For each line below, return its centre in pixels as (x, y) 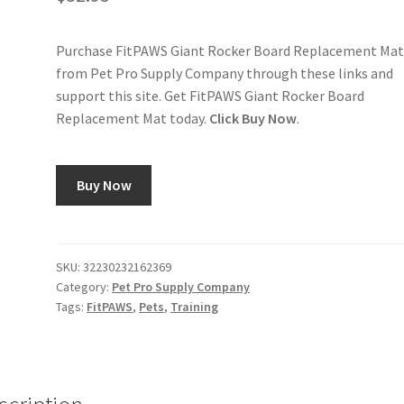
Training (195, 306)
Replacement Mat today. (133, 119)
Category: (84, 286)
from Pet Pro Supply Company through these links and (225, 73)
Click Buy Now (253, 119)
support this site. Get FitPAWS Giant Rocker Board (211, 96)
